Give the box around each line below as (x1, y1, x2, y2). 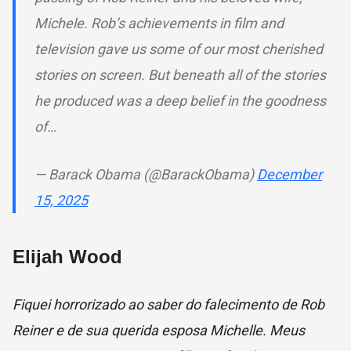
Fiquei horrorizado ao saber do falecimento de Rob (13, 296, 324, 313)
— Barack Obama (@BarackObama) (34, 166, 257, 183)
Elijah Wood (13, 246, 122, 268)
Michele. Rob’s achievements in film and (34, 15, 284, 32)
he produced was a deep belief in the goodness (34, 92, 326, 110)
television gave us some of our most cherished (34, 41, 323, 58)
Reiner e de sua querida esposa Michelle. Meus (13, 322, 305, 339)
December (257, 166, 322, 183)
